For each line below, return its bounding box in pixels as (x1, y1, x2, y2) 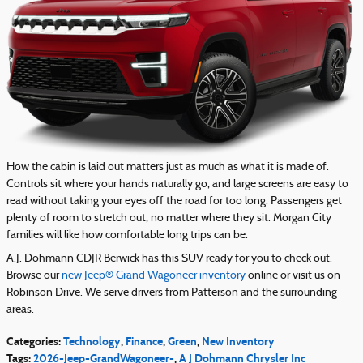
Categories (6, 335, 58, 349)
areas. (6, 304, 34, 317)
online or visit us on (246, 270, 340, 283)
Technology (63, 335, 121, 349)
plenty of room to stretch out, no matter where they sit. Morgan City (6, 212, 331, 225)
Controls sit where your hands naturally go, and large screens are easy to (6, 178, 348, 191)
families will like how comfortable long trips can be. (6, 229, 248, 242)
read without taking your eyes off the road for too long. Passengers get (6, 195, 342, 208)
